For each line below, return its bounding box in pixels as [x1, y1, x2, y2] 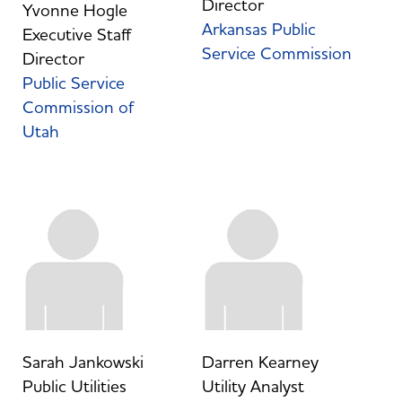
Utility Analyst [201, 375, 304, 398]
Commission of [22, 96, 134, 118]
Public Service [22, 72, 125, 94]
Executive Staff [22, 23, 132, 46]
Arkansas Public [201, 18, 316, 40]
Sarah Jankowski [22, 351, 144, 373]
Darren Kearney [201, 351, 319, 373]
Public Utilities [22, 375, 127, 398]
